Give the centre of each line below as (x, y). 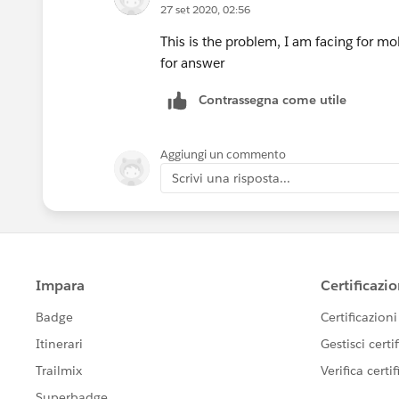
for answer (192, 62)
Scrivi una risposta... (231, 178)
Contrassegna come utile (273, 99)
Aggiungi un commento (223, 154)
